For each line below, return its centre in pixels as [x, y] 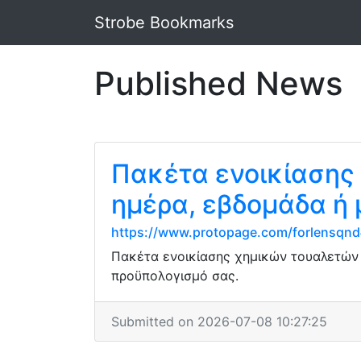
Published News [218, 83]
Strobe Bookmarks [164, 23]
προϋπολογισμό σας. [175, 276]
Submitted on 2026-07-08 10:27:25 [219, 322]
